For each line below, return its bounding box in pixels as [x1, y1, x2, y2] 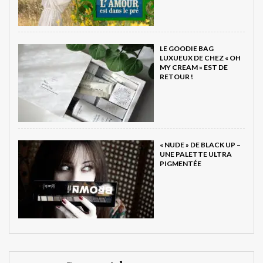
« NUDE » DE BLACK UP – [160, 140, 241, 149]
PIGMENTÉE [160, 159, 201, 168]
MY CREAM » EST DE [160, 62, 228, 72]
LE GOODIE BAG [160, 43, 214, 53]
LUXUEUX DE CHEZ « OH [160, 53, 241, 62]
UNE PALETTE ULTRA [160, 149, 232, 159]
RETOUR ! [160, 72, 193, 81]
